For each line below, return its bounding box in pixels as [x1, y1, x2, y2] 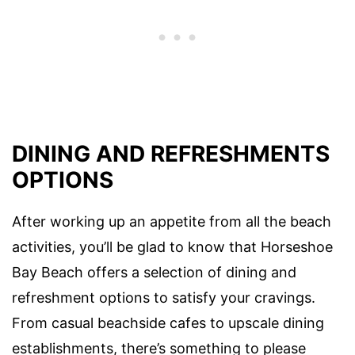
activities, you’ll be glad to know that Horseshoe [12, 239, 333, 256]
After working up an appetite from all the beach [12, 213, 331, 231]
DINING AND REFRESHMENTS [12, 140, 330, 168]
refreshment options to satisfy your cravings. [12, 289, 315, 307]
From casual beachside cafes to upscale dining [12, 315, 324, 332]
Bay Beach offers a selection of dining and [12, 264, 296, 281]
